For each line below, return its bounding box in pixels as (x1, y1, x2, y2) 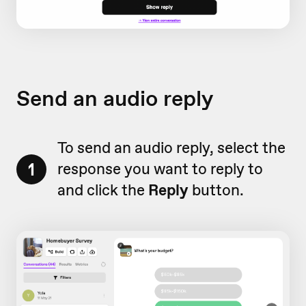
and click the (57, 180, 148, 201)
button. (189, 180, 244, 201)
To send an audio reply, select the (57, 137, 286, 158)
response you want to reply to (57, 158, 263, 180)
